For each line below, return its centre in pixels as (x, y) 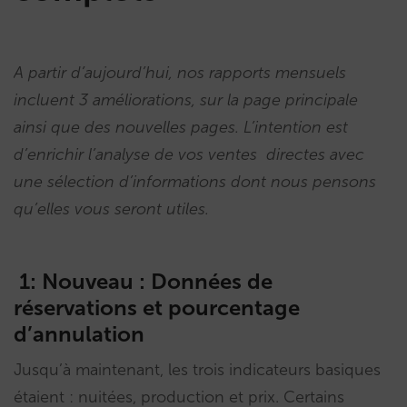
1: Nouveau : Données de (146, 281)
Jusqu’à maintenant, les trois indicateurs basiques (197, 370)
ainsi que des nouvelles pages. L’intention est (181, 127)
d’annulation (79, 334)
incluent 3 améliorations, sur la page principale (186, 100)
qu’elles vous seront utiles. (111, 209)
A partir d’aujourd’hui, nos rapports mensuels (180, 73)
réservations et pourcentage (157, 308)
